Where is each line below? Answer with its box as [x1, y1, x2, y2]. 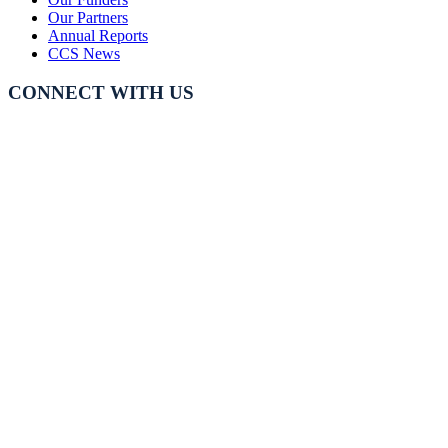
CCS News [48, 44, 120, 62]
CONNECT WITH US [8, 81, 194, 103]
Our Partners [48, 8, 128, 26]
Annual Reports [48, 26, 148, 44]
